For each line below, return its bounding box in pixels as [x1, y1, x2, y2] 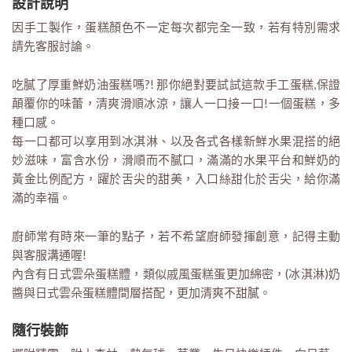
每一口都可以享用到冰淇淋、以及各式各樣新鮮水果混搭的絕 [12, 133, 340, 148]
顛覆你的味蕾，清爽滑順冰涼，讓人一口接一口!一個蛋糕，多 [12, 95, 340, 110]
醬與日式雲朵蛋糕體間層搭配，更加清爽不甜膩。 [12, 284, 271, 299]
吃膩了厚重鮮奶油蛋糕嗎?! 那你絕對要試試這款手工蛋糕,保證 [12, 76, 340, 91]
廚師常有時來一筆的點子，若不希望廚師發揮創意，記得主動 [12, 228, 340, 243]
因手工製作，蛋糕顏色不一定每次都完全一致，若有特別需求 [12, 19, 340, 34]
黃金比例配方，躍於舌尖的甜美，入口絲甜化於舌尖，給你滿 [12, 170, 340, 185]
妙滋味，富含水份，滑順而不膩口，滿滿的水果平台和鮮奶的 [12, 152, 340, 167]
